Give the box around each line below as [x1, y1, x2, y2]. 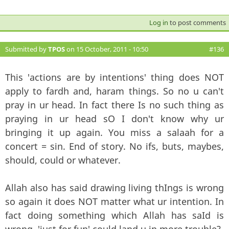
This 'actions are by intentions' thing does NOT [5, 71, 224, 83]
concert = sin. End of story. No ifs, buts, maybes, [5, 140, 224, 152]
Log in [149, 17, 168, 27]
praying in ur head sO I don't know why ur [5, 112, 224, 125]
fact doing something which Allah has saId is [5, 209, 224, 221]
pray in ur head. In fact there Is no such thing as [5, 98, 224, 111]
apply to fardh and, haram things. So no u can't [5, 84, 224, 97]
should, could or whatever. [5, 153, 121, 166]
